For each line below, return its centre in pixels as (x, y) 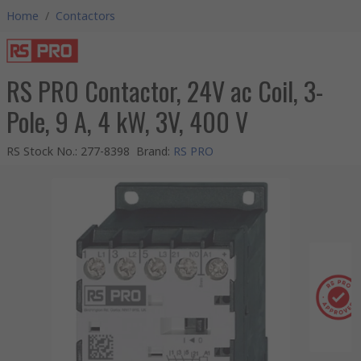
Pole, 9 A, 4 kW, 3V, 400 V (127, 121)
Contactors (85, 16)
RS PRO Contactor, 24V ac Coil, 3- (165, 91)
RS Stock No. (41, 151)
